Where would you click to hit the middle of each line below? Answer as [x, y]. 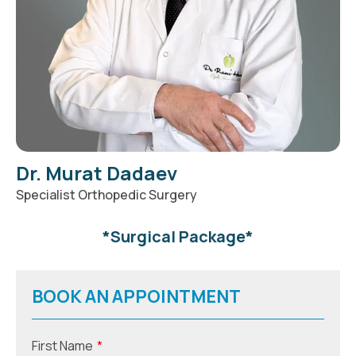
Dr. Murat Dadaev [97, 172]
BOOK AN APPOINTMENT [136, 296]
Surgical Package [178, 236]
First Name [62, 345]
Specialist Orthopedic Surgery [106, 194]
